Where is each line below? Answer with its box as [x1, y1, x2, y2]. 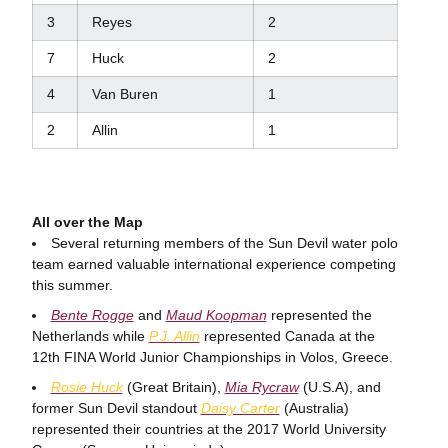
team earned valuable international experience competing [31, 256, 396, 272]
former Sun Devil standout [31, 399, 201, 416]
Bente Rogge [50, 306, 134, 323]
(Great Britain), [122, 378, 225, 395]
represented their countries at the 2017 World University [31, 420, 386, 437]
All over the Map [31, 214, 143, 230]
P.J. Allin [148, 327, 200, 344]
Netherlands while [31, 327, 149, 344]
